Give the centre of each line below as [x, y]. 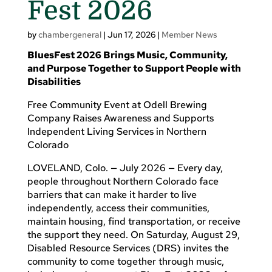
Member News [189, 34]
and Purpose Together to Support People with [134, 68]
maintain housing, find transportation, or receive [134, 221]
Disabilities [54, 81]
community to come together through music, [125, 261]
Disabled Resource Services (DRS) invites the [128, 248]
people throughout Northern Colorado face [123, 181]
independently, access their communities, [118, 208]
